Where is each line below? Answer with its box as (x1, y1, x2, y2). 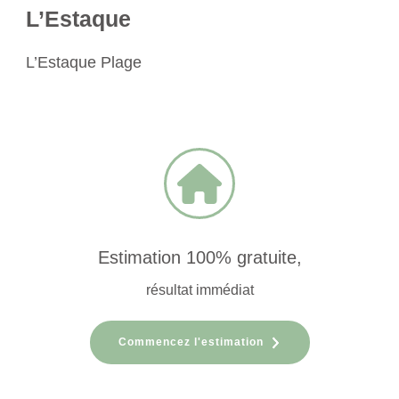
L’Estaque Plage (26, 53, 142, 71)
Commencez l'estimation (118, 335, 264, 348)
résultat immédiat (145, 281, 254, 297)
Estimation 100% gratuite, (97, 247, 302, 267)
